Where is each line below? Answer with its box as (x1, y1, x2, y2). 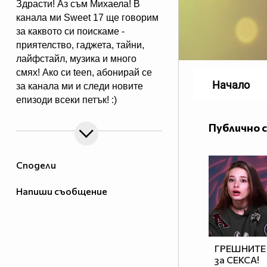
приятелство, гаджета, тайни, (16, 40, 144, 51)
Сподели (16, 159, 56, 171)
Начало (212, 79, 250, 92)
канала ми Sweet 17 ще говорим (16, 13, 159, 23)
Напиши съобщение (16, 185, 107, 197)
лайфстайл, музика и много (16, 54, 136, 64)
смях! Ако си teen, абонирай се (16, 67, 152, 78)
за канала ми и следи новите (16, 81, 143, 92)
